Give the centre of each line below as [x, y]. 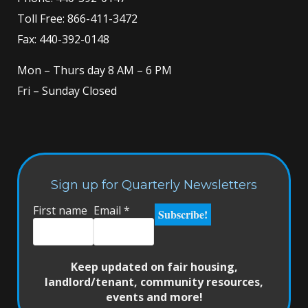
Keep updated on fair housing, [154, 267]
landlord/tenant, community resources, [154, 282]
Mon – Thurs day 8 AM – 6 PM [95, 70]
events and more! [154, 297]
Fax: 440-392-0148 [63, 39]
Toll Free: [41, 18]
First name [60, 211]
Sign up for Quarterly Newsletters [154, 185]
